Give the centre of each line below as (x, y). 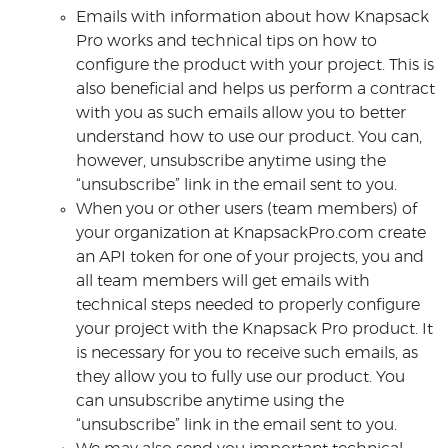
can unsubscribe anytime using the (210, 401)
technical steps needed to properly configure (248, 305)
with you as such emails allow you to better (241, 113)
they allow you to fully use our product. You (240, 377)
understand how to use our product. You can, (249, 137)
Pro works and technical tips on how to (226, 41)
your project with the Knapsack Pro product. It (254, 329)
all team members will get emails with (223, 281)
